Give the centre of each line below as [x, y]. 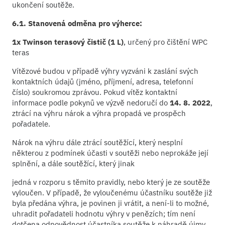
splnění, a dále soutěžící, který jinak [73, 163]
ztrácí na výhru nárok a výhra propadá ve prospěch [99, 113]
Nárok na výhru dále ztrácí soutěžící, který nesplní [97, 142]
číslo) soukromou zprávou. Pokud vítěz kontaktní [95, 92]
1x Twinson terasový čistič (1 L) [68, 42]
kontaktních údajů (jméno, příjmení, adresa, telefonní [103, 81]
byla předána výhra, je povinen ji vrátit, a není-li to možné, [110, 203]
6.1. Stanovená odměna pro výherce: [77, 23]
